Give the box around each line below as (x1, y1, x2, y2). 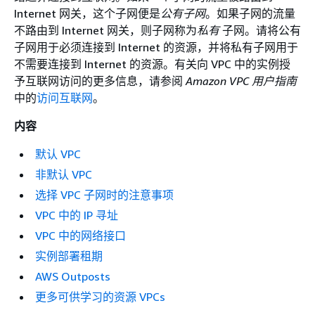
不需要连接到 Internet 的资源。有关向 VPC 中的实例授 (14, 57, 290, 71)
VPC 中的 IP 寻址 (35, 208, 118, 222)
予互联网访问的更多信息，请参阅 (14, 74, 186, 88)
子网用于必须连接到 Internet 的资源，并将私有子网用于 (14, 40, 298, 54)
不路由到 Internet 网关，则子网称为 (14, 23, 197, 37)
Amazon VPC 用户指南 (186, 74, 297, 88)
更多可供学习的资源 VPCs (35, 290, 165, 304)
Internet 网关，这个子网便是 (14, 6, 160, 20)
